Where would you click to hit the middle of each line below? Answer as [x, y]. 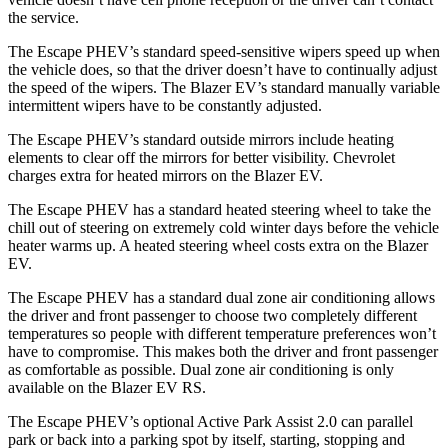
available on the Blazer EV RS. [107, 387]
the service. [43, 17]
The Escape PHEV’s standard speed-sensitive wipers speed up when [224, 51]
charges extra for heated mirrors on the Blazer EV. [165, 175]
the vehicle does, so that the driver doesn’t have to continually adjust [222, 69]
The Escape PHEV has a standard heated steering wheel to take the [219, 209]
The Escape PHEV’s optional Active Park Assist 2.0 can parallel [210, 421]
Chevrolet [364, 157]
